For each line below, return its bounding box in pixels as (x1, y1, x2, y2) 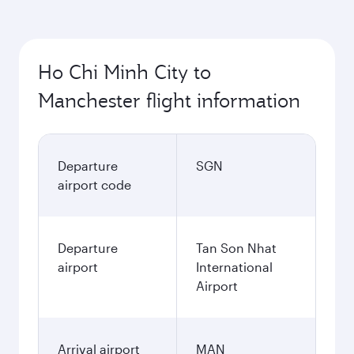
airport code (58, 177, 131, 192)
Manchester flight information (38, 88, 300, 113)
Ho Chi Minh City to (38, 59, 211, 85)
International (196, 259, 273, 274)
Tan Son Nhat (196, 240, 277, 255)
